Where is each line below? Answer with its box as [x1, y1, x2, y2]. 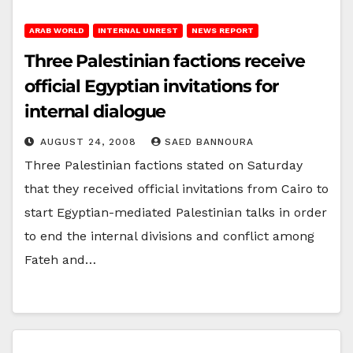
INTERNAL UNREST [98, 25, 178, 35]
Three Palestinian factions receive [24, 50, 305, 72]
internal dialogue [24, 100, 166, 122]
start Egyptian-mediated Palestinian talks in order [24, 204, 327, 220]
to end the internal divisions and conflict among [24, 228, 314, 243]
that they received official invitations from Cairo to [24, 180, 329, 196]
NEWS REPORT [191, 25, 254, 35]
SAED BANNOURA [165, 136, 254, 147]
